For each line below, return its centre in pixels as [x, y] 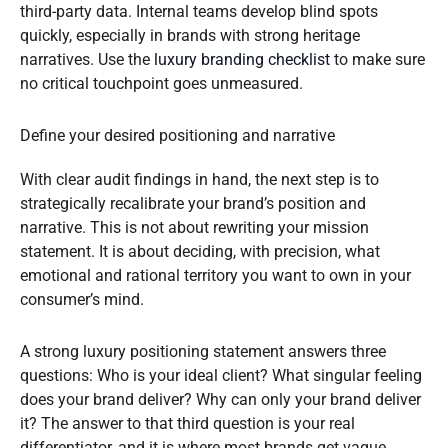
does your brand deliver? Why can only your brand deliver [220, 400]
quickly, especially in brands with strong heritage [190, 36]
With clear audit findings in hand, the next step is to [199, 180]
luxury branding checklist [242, 60]
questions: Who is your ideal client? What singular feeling [221, 376]
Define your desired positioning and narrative [177, 136]
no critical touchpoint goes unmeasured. [161, 84]
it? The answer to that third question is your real [187, 424]
